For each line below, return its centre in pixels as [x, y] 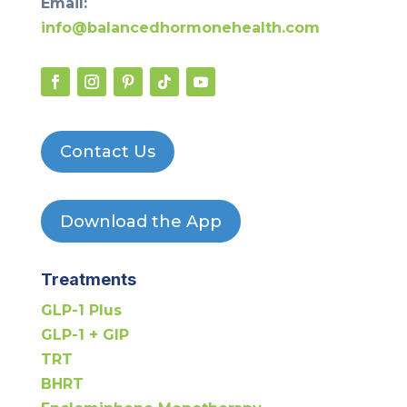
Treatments [88, 280]
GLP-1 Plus [81, 311]
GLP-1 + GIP [84, 335]
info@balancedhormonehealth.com [180, 27]
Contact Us [107, 151]
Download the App [140, 221]
